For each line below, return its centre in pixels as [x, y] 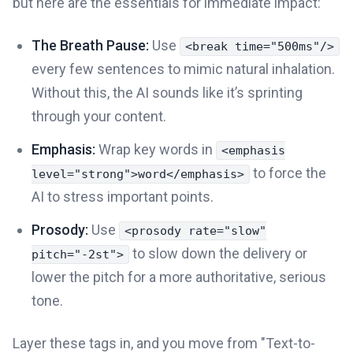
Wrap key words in [156, 149]
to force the [288, 173]
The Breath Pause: [90, 45]
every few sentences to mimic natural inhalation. [183, 69]
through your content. [99, 116]
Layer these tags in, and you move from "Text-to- [164, 343]
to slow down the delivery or [218, 253]
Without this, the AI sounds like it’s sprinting [167, 92]
